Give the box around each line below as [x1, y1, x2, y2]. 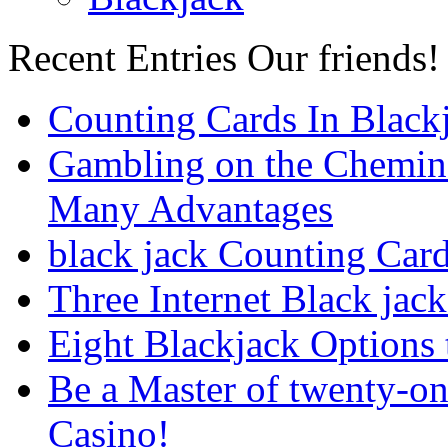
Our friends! [247, 35, 440, 79]
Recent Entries [8, 35, 237, 79]
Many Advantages [48, 186, 333, 230]
